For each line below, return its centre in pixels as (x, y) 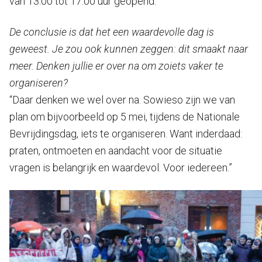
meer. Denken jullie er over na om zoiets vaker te (116, 65)
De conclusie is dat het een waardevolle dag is (112, 32)
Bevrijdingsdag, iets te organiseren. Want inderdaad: (126, 133)
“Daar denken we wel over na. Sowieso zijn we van (122, 99)
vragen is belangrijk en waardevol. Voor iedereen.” (121, 167)
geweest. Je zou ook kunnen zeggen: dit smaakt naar (129, 49)
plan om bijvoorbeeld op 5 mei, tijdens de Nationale (125, 116)
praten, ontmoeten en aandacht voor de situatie (116, 150)
